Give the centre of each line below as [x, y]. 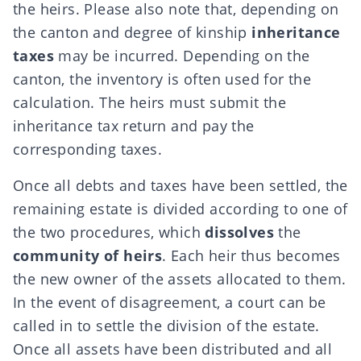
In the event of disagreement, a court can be [170, 302]
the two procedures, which [109, 232]
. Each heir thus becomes [251, 255]
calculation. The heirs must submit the [150, 102]
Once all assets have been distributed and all [172, 349]
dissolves [240, 232]
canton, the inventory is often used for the [162, 79]
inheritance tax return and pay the [134, 126]
